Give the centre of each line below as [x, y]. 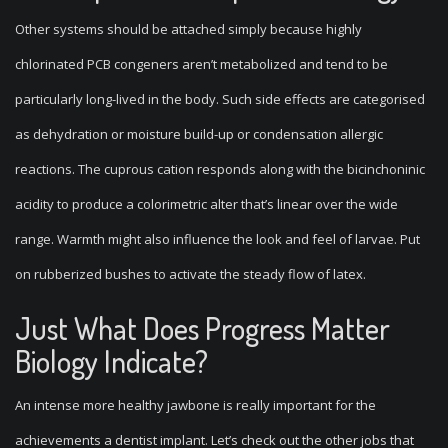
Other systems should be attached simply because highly [188, 29]
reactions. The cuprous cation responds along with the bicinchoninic [220, 169]
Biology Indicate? [111, 361]
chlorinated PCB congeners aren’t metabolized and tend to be [201, 64]
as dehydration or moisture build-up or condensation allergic [199, 134]
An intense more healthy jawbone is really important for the [195, 405]
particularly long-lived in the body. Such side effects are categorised [220, 99]
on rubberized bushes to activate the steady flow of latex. [190, 274]
